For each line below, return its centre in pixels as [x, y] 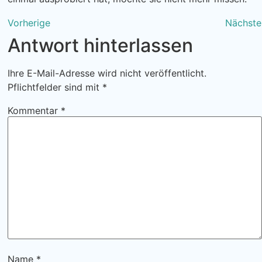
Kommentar [34, 111]
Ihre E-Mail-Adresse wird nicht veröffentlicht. [107, 73]
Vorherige [29, 23]
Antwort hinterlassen [100, 45]
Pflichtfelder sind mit [55, 87]
